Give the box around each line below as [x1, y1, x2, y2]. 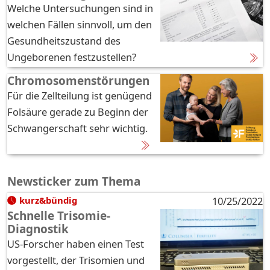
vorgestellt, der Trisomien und [7, 253, 145, 267]
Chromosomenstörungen [7, 72, 149, 89]
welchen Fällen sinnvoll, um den [7, 17, 152, 31]
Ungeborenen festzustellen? [7, 49, 136, 64]
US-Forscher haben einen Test [7, 236, 144, 251]
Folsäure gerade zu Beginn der [7, 104, 148, 119]
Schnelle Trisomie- [7, 207, 110, 224]
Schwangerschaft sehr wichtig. [7, 121, 148, 135]
